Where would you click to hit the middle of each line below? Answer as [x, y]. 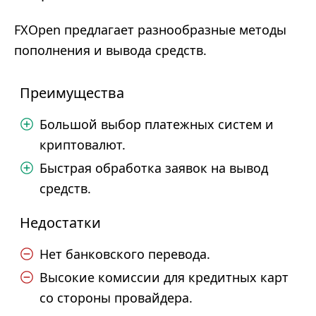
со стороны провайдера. [116, 298]
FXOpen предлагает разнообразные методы [150, 30]
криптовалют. [83, 145]
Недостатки [60, 223]
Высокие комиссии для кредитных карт [164, 277]
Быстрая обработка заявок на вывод [154, 168]
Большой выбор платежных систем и [157, 124]
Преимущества [72, 93]
